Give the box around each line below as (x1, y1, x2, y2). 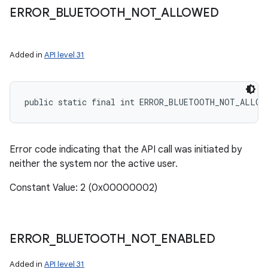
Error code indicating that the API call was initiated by (10, 144, 242, 156)
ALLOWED (161, 5, 219, 20)
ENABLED (161, 232, 215, 246)
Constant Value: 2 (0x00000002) (10, 182, 157, 194)
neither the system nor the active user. (10, 158, 178, 170)
